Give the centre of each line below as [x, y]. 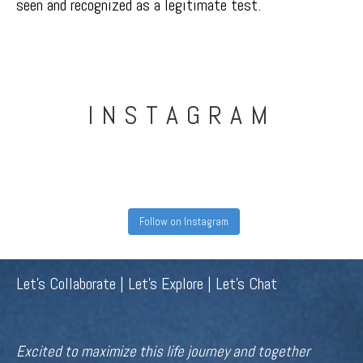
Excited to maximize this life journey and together [163, 351]
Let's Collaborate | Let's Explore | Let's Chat [147, 283]
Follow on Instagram [184, 221]
